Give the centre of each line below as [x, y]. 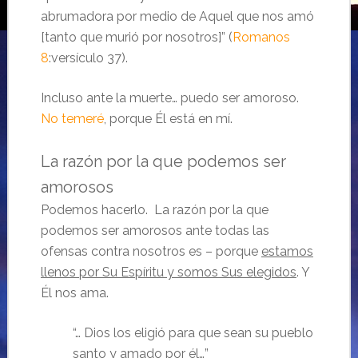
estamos [287, 252]
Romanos [261, 38]
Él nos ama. [74, 293]
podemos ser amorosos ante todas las [155, 231]
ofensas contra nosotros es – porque [151, 252]
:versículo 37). [88, 58]
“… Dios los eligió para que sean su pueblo [193, 333]
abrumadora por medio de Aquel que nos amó [177, 17]
